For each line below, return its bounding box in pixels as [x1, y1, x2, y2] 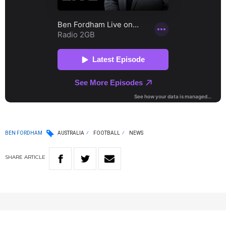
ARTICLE [24, 154, 45, 161]
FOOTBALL [93, 130, 120, 136]
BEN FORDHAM [5, 130, 42, 136]
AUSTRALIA [58, 130, 84, 136]
